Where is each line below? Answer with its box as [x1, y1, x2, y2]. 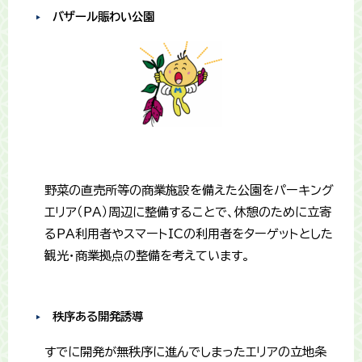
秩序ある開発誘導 [53, 310, 143, 323]
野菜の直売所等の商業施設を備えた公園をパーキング [44, 184, 334, 197]
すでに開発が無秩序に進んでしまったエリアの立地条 [44, 346, 326, 359]
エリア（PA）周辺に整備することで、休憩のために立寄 [44, 206, 331, 219]
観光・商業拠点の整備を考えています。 [44, 250, 254, 263]
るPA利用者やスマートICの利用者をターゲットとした [44, 228, 333, 241]
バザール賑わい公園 [53, 11, 154, 23]
